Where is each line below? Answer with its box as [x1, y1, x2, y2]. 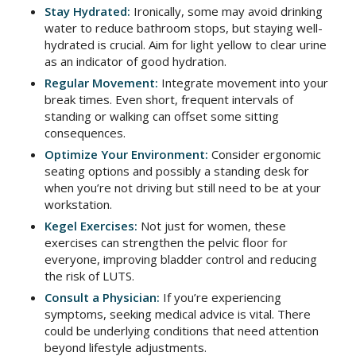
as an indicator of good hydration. [44, 52, 226, 69]
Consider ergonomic [207, 145, 321, 162]
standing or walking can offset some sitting [44, 107, 279, 124]
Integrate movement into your [157, 74, 328, 91]
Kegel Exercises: [44, 217, 137, 234]
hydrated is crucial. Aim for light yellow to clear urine [44, 36, 327, 52]
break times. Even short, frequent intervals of [44, 91, 293, 107]
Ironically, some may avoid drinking [130, 2, 323, 19]
